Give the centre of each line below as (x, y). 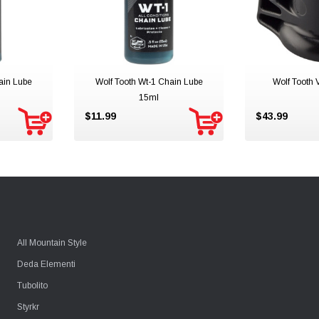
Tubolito (32, 286)
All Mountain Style (52, 243)
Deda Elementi (46, 264)
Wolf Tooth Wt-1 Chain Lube (149, 82)
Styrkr (28, 307)
